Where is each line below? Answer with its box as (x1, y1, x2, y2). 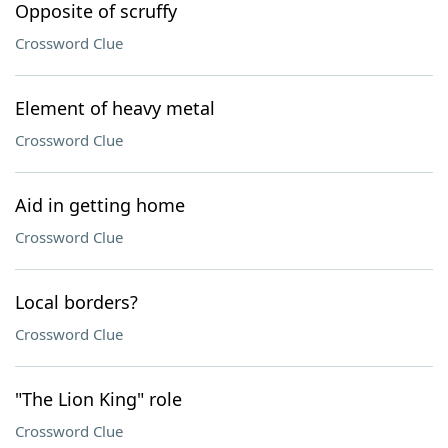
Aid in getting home (15, 193, 185, 217)
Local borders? (15, 290, 138, 314)
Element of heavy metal (15, 96, 215, 120)
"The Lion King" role (15, 387, 182, 411)
